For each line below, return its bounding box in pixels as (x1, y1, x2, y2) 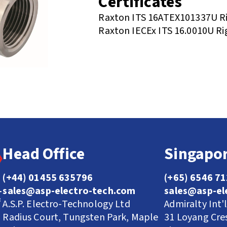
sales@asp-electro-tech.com (3, 183, 136, 198)
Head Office (3, 142, 85, 166)
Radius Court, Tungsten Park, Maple (3, 210, 159, 224)
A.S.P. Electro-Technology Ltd (3, 197, 130, 211)
